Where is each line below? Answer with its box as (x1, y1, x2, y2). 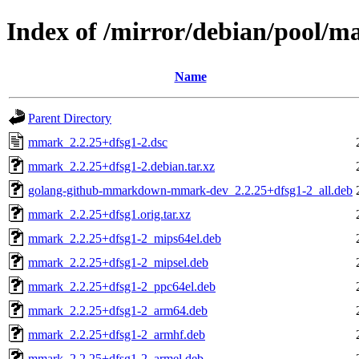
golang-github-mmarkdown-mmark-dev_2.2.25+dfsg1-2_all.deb (28, 183, 353, 197)
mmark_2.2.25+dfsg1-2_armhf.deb (28, 327, 205, 341)
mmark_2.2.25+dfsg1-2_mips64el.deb (28, 231, 221, 245)
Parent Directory (28, 111, 111, 125)
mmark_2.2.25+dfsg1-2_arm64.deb (28, 303, 208, 317)
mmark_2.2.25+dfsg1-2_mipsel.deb (28, 255, 208, 269)
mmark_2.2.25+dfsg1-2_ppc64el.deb (28, 279, 216, 293)
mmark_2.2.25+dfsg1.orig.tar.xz (28, 207, 191, 221)
